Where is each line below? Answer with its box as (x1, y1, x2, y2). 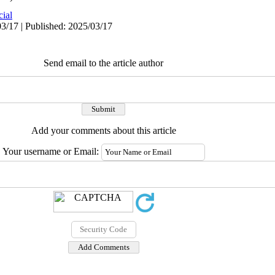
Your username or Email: (2, 146, 101, 157)
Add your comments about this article (31, 125, 176, 136)
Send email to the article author (44, 58, 163, 68)
